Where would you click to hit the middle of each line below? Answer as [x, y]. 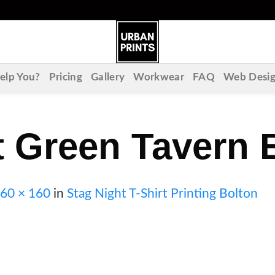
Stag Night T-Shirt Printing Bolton [162, 194]
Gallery [108, 77]
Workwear [159, 77]
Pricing [65, 77]
